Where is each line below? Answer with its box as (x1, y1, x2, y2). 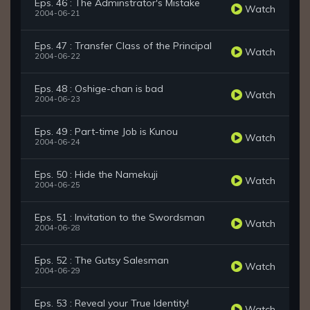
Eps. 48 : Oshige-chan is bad (35, 82, 163, 95)
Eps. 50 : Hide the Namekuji (35, 168, 158, 181)
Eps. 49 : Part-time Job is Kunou (35, 125, 178, 138)
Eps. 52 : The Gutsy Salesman (35, 254, 169, 267)
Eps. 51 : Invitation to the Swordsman (35, 211, 205, 224)
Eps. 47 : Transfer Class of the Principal (35, 39, 212, 53)
